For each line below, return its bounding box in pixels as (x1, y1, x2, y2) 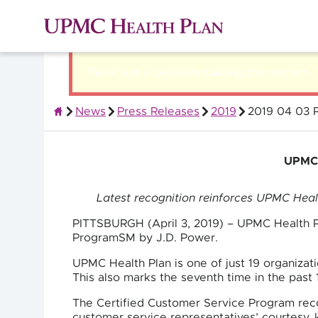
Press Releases (117, 106, 199, 117)
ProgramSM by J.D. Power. (72, 232, 218, 243)
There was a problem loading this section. (84, 67, 312, 78)
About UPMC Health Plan (52, 119, 187, 131)
